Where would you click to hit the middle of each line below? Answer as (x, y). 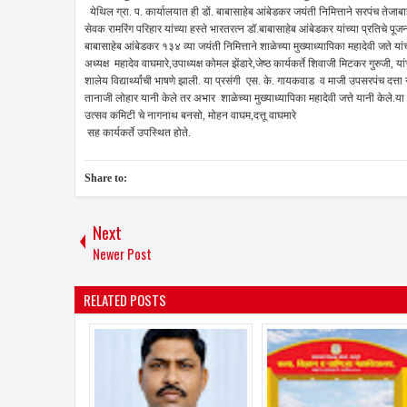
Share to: (106, 178)
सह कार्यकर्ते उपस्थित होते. (138, 132)
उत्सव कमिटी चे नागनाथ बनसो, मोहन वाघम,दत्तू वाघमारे (190, 115)
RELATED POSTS (125, 299)
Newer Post (122, 253)
